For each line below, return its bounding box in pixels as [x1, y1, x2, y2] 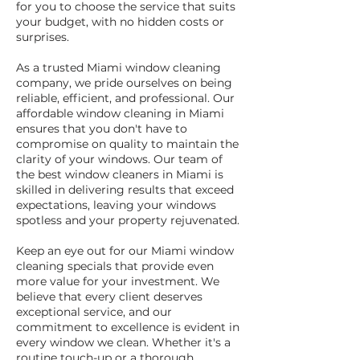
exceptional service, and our [16, 305, 172, 319]
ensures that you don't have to [16, 121, 187, 136]
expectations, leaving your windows [16, 198, 216, 212]
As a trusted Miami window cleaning [16, 60, 221, 75]
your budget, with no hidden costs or [16, 14, 224, 29]
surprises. [16, 30, 69, 44]
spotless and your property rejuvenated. [16, 213, 239, 227]
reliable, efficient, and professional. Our [16, 91, 235, 105]
